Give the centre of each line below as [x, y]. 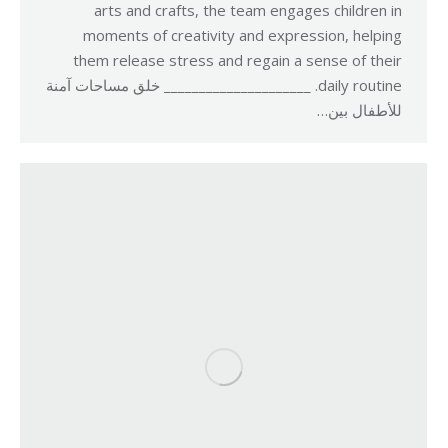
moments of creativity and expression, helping [242, 35]
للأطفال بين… [359, 110]
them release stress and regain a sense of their [237, 60]
